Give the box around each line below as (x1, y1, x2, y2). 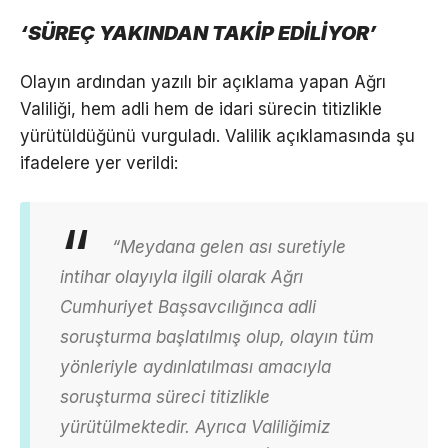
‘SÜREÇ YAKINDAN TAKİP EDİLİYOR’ (20, 20, 377, 45)
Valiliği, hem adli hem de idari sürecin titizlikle (20, 98, 382, 119)
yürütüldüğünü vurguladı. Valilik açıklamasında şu (20, 125, 415, 146)
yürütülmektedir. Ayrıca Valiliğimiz (60, 417, 330, 438)
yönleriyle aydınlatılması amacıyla (60, 357, 331, 378)
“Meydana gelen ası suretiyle (112, 237, 346, 258)
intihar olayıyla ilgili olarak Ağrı (60, 267, 303, 288)
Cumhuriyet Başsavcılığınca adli (60, 297, 316, 318)
